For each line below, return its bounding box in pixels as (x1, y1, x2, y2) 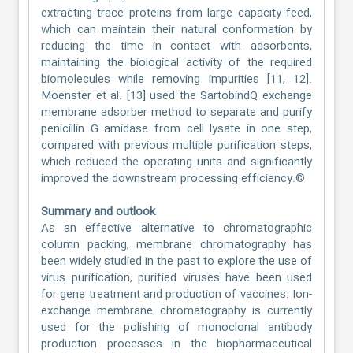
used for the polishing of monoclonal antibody (41, 318, 312, 337)
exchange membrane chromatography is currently (41, 302, 312, 321)
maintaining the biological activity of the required (41, 54, 312, 72)
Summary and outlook (41, 203, 155, 221)
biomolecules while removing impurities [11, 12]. (41, 70, 312, 89)
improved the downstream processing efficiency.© (41, 169, 305, 188)
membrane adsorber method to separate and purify (41, 103, 312, 122)
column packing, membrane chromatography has (41, 236, 312, 255)
